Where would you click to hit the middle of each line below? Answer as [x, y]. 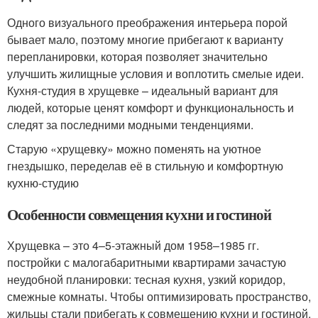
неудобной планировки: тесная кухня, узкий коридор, [146, 280]
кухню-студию [43, 183]
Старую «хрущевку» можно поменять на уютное [134, 149]
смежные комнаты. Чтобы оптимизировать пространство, [159, 297]
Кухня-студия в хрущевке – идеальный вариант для [143, 91]
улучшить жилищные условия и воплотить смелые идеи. [155, 74]
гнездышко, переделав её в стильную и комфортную [145, 166]
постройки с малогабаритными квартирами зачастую [147, 263]
